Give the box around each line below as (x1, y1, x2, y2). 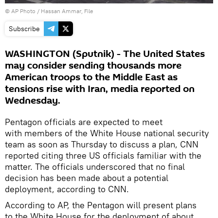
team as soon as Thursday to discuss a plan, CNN (5, 139, 199, 150)
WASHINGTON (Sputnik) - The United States (5, 47, 205, 61)
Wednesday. (5, 94, 60, 108)
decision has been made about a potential (5, 172, 168, 184)
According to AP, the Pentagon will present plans (5, 200, 197, 211)
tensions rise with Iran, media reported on (5, 82, 195, 96)
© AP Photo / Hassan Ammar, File (5, 7, 93, 15)
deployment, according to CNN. (5, 183, 129, 195)
